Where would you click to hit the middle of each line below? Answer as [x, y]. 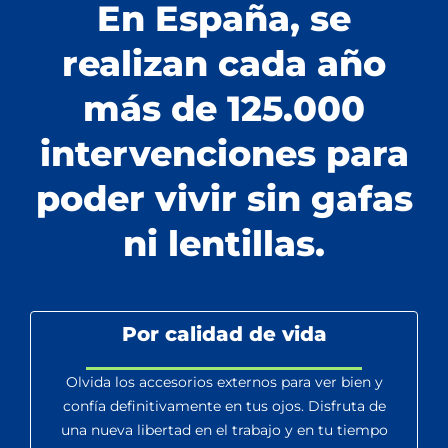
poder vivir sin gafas [224, 198]
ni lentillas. [224, 243]
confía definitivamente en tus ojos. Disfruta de [224, 405]
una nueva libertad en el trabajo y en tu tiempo [224, 429]
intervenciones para [224, 153]
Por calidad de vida [224, 333]
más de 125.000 [224, 108]
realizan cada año [224, 63]
